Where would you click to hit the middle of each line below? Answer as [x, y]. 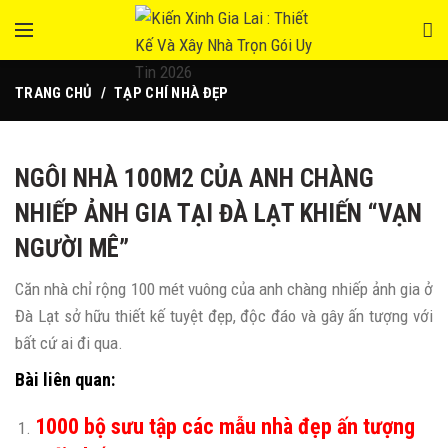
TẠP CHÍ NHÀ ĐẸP [171, 93]
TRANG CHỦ [54, 93]
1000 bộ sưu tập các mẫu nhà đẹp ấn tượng [225, 426]
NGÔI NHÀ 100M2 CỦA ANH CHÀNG [194, 178]
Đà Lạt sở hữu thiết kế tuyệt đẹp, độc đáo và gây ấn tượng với [224, 316]
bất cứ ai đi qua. [69, 343]
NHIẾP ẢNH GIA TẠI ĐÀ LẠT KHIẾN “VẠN [218, 213]
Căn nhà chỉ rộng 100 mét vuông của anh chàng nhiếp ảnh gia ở [224, 289]
